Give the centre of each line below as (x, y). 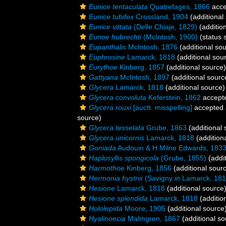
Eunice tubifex (111, 17)
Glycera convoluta (118, 97)
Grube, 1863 (165, 128)
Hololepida (106, 208)
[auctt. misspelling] (162, 107)
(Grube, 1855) (183, 158)
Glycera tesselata (117, 128)
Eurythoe (103, 67)
